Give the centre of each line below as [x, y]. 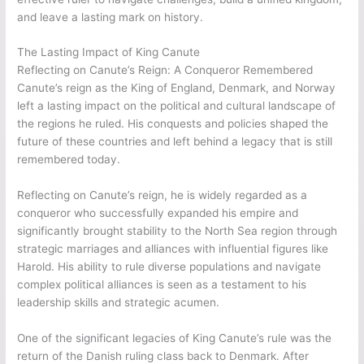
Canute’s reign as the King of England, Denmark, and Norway [177, 88]
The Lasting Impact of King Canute [109, 52]
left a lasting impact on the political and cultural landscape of [177, 106]
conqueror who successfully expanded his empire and [158, 213]
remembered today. [69, 160]
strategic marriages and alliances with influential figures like [173, 249]
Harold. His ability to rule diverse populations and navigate [169, 267]
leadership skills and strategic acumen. [119, 303]
